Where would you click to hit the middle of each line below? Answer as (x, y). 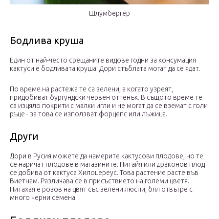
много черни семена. (43, 198)
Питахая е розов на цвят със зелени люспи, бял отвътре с (101, 189)
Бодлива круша (47, 41)
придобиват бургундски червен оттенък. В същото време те (106, 98)
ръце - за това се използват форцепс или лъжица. (88, 114)
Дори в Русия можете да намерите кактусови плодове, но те (107, 156)
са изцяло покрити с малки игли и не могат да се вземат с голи (109, 106)
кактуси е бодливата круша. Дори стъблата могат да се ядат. (105, 69)
